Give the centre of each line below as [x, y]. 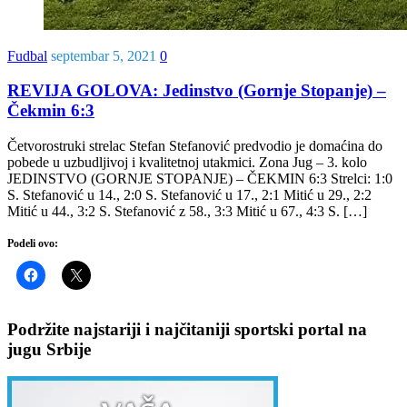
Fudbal [27, 55]
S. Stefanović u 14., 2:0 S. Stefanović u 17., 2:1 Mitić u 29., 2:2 [189, 194]
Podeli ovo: [33, 243]
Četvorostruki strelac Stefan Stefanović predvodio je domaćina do [195, 145]
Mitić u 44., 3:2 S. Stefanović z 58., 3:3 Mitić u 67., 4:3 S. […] [187, 211]
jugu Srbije [49, 349]
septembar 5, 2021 [104, 55]
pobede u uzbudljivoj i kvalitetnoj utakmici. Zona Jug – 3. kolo [187, 162]
